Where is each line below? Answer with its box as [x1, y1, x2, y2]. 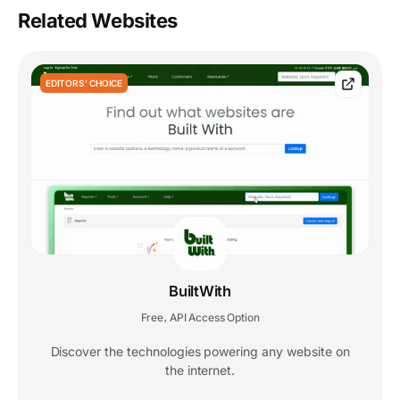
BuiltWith [169, 281, 231, 300]
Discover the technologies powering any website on [50, 343, 350, 359]
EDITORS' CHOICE [46, 77, 122, 88]
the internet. [164, 362, 236, 378]
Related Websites [18, 8, 178, 32]
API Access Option [169, 310, 260, 324]
